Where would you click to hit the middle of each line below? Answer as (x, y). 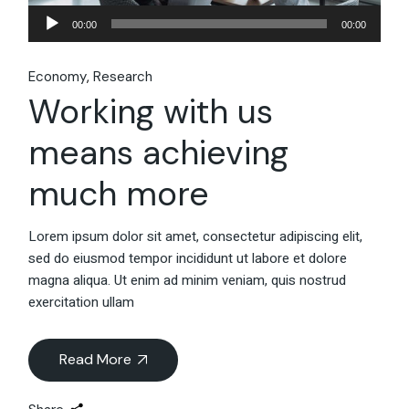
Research (123, 76)
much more (119, 193)
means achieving (159, 152)
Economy (58, 76)
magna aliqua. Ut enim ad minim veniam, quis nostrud (188, 280)
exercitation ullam (82, 302)
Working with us (151, 111)
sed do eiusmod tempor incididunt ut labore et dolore (188, 258)
